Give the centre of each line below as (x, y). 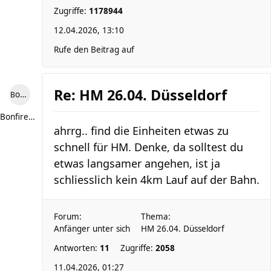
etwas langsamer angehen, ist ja (137, 163)
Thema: (156, 217)
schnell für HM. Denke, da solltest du (149, 147)
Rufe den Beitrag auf (94, 50)
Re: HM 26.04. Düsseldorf (140, 95)
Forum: (68, 217)
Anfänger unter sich (92, 229)
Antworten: (77, 248)
